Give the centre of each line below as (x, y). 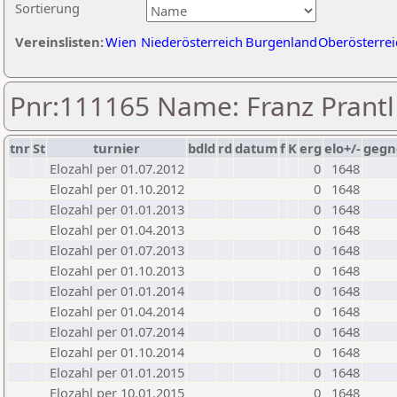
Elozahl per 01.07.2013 (117, 250)
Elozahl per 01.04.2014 (117, 311)
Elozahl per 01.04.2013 (117, 230)
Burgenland (281, 42)
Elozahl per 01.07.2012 (117, 168)
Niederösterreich (192, 42)
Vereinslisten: (59, 42)
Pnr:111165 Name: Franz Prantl (202, 106)
